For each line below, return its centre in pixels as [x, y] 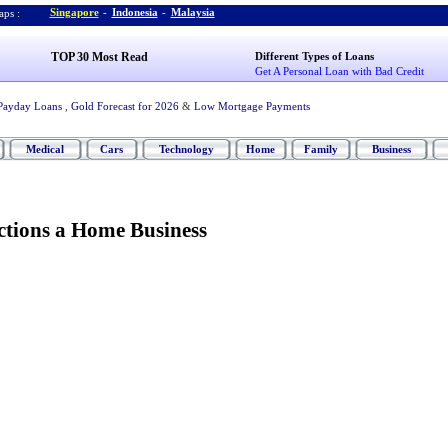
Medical [45, 149]
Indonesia [134, 12]
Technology [186, 149]
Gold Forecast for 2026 [124, 106]
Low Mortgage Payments [251, 106]
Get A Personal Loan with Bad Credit [340, 71]
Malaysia [192, 12]
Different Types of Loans [315, 56]
